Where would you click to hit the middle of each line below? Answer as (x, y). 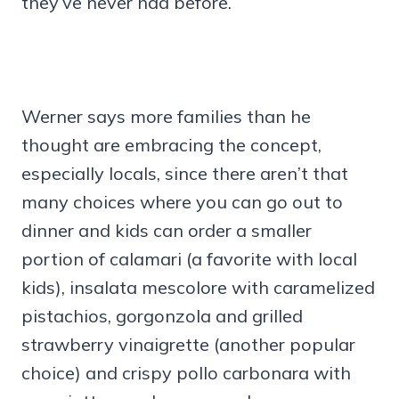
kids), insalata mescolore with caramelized (198, 287)
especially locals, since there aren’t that (185, 173)
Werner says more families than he (166, 116)
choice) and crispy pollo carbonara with (186, 372)
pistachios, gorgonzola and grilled (162, 315)
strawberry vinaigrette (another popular (188, 344)
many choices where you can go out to (182, 201)
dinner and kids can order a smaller (167, 230)
